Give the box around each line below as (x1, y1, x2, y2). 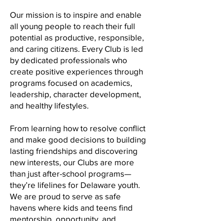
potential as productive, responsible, (10, 33, 144, 42)
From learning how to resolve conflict (10, 123, 146, 133)
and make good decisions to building (10, 135, 146, 144)
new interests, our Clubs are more (10, 157, 134, 167)
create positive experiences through (10, 67, 143, 76)
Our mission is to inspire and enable (10, 10, 142, 19)
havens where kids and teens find (10, 203, 133, 212)
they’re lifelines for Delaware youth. (10, 180, 140, 189)
